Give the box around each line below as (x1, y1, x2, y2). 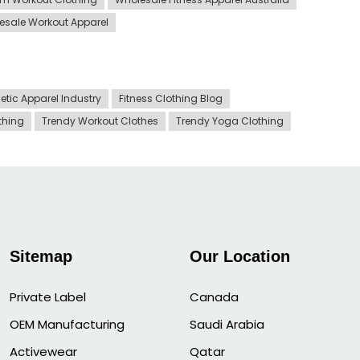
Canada (190, 288, 239, 305)
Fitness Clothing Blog (119, 91, 223, 105)
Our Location (190, 247, 290, 265)
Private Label (10, 288, 86, 305)
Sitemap (10, 247, 72, 265)
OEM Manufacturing (10, 315, 125, 333)
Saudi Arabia (190, 315, 264, 333)
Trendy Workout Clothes (42, 113, 158, 128)
